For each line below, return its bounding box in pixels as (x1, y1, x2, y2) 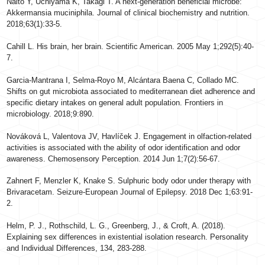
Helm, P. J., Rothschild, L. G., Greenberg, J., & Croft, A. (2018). (7, 221, 226, 230)
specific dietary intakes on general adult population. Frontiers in (7, 98, 224, 107)
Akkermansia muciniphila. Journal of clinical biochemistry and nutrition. (7, 8, 250, 17)
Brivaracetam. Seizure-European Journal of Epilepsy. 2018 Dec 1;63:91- (7, 188, 253, 196)
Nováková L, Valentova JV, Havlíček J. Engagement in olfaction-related (7, 132, 252, 141)
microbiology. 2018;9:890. (7, 109, 95, 118)
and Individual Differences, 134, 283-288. (7, 244, 147, 253)
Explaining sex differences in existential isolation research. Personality (7, 232, 249, 241)
